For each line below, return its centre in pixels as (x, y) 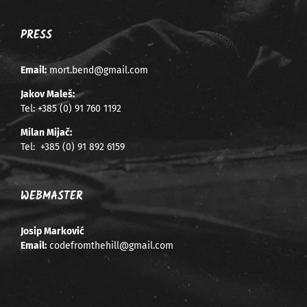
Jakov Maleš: (48, 94)
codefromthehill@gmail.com (111, 245)
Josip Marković (52, 231)
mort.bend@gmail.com (99, 70)
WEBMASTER (52, 196)
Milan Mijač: (46, 132)
